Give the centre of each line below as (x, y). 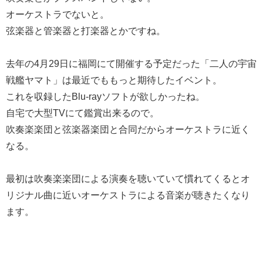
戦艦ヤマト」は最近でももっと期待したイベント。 (114, 80)
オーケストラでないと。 (58, 14)
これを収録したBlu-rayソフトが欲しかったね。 (105, 96)
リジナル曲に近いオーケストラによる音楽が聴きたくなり (128, 195)
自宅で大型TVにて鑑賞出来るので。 (82, 112)
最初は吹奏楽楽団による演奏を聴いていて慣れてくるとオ (128, 178)
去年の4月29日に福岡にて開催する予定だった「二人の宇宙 (131, 63)
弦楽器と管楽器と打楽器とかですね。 (86, 30)
